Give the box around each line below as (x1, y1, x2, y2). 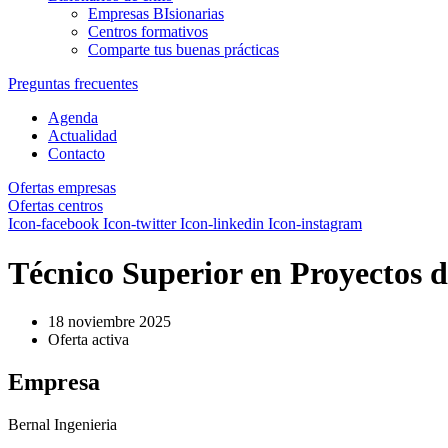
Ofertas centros (8, 197, 103, 215)
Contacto (48, 145, 105, 163)
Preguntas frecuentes (8, 75, 138, 93)
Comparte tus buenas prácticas (88, 41, 279, 59)
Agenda (48, 109, 98, 127)
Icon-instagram (268, 215, 362, 233)
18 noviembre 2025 (48, 313, 171, 331)
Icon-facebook (8, 215, 99, 233)
